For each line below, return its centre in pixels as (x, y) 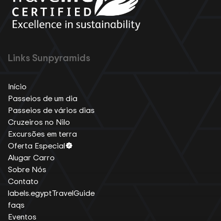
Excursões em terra (42, 133)
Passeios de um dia (43, 98)
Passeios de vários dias (51, 110)
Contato (23, 181)
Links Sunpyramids (49, 57)
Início (17, 86)
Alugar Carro (31, 157)
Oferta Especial (37, 145)
